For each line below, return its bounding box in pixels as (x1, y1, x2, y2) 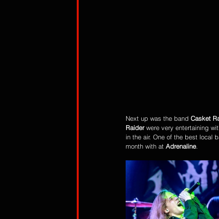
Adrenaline (166, 142, 196, 150)
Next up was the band (126, 114, 191, 122)
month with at (126, 142, 166, 150)
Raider (126, 124, 146, 131)
